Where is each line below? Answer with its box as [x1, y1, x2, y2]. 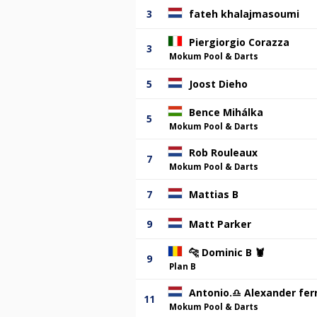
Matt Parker [189, 217, 251, 231]
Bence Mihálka [189, 105, 263, 119]
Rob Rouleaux [189, 145, 258, 159]
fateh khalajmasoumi [189, 6, 299, 21]
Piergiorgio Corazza [189, 35, 289, 49]
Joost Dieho [189, 76, 248, 91]
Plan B [169, 260, 196, 272]
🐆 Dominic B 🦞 [189, 245, 265, 259]
